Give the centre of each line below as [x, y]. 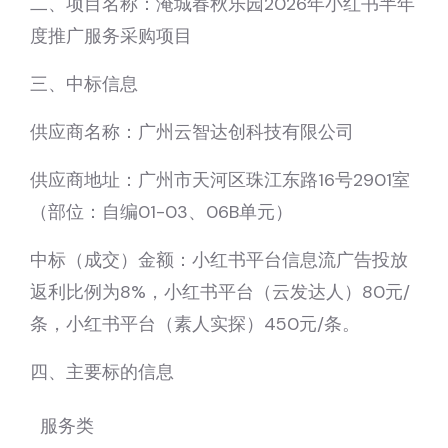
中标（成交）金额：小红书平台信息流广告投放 [219, 259]
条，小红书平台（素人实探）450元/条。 [195, 323]
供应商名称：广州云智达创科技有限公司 [192, 131]
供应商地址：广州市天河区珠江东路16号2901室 [220, 179]
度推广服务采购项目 [111, 35]
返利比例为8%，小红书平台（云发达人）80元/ [220, 291]
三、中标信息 [84, 83]
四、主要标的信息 [102, 371]
